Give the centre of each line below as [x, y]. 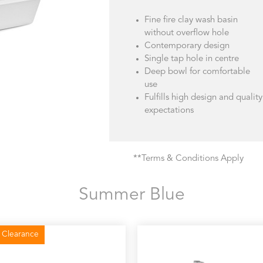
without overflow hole [186, 33]
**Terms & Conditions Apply [189, 159]
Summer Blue [131, 195]
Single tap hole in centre [191, 59]
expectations [169, 111]
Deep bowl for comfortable [197, 72]
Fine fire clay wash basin [191, 20]
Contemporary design [187, 46]
